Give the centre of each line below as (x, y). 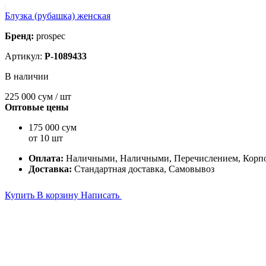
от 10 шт (46, 138)
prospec (50, 36)
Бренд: (19, 36)
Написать (101, 195)
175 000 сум (53, 127)
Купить (21, 195)
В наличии (27, 76)
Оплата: (47, 158)
